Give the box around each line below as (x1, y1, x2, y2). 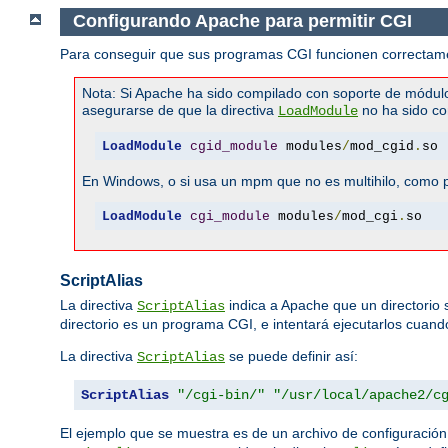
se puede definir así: (225, 348, 358, 365)
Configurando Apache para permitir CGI (72, 11, 412, 32)
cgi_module (189, 208, 270, 224)
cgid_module (189, 138, 278, 154)
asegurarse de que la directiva (82, 102, 278, 119)
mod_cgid (349, 138, 414, 154)
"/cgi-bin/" (177, 387, 265, 404)
